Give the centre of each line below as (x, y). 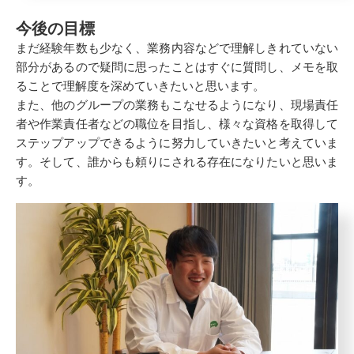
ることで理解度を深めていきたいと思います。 (140, 85)
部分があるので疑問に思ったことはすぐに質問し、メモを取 (177, 66)
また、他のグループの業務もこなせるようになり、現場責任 (177, 104)
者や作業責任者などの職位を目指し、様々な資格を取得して (177, 123)
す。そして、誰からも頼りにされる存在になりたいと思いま (177, 161)
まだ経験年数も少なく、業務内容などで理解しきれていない (177, 47)
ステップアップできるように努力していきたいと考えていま (177, 142)
